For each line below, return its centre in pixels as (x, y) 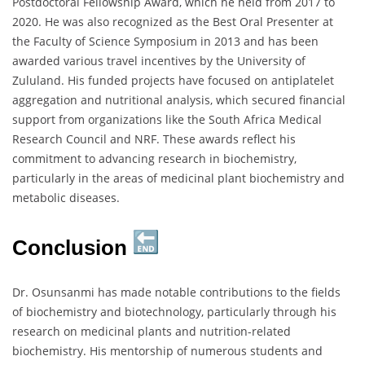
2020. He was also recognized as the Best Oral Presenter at (173, 22)
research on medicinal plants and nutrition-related (152, 332)
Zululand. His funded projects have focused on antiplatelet (173, 81)
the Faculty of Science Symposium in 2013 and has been (165, 42)
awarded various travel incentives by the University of (159, 61)
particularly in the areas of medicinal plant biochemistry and (178, 178)
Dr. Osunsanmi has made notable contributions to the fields (176, 292)
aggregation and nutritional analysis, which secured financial (179, 100)
